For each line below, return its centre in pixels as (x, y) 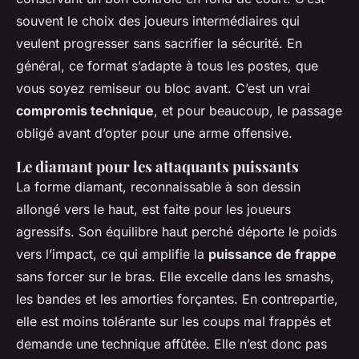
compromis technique (85, 110)
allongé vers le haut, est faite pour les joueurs (153, 209)
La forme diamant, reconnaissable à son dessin (158, 186)
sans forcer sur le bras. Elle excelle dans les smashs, (175, 276)
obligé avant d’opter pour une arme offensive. (154, 133)
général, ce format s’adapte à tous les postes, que (167, 65)
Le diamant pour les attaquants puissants (157, 166)
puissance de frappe (272, 254)
